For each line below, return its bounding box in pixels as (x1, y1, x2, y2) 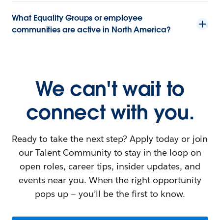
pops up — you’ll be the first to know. (35, 188, 185, 199)
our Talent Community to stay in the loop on (19, 146, 201, 158)
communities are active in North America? (12, 24, 171, 35)
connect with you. (26, 99, 194, 125)
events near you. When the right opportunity (18, 174, 201, 186)
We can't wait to (35, 76, 185, 102)
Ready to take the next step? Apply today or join (12, 133, 208, 144)
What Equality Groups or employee (12, 12, 142, 23)
